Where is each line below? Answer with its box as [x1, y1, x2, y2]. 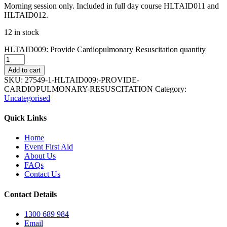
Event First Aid [24, 142, 73, 152]
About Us [24, 152, 56, 161]
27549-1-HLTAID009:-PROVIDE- [25, 75, 139, 84]
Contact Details [4, 190, 57, 199]
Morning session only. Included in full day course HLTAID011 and [4, 1, 219, 10]
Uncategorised [4, 93, 50, 102]
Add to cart [8, 66, 41, 74]
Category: [155, 84, 186, 93]
